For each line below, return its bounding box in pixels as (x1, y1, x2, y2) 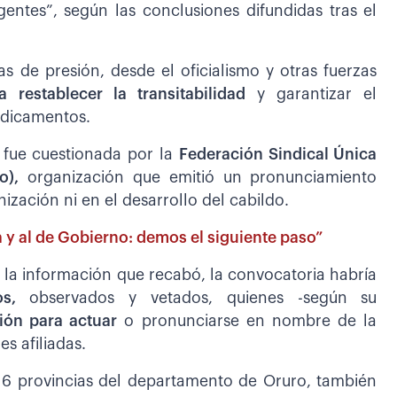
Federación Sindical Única (178, 147, 378, 163)
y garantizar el (256, 87, 378, 103)
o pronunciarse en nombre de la (117, 314, 378, 330)
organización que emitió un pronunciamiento (19, 170, 378, 186)
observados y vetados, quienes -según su (29, 291, 378, 307)
